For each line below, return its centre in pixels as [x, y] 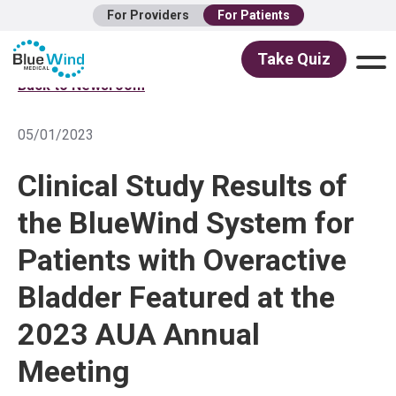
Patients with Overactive [182, 260]
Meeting [74, 371]
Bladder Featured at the [176, 297]
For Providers [148, 15]
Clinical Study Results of [183, 186]
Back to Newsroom [81, 85]
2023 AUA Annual [139, 334]
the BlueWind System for [186, 223]
